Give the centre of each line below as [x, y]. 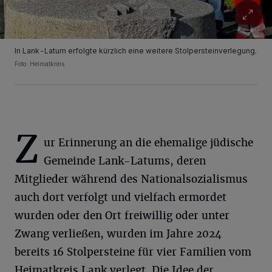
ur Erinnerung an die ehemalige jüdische [148, 143]
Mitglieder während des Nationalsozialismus [131, 179]
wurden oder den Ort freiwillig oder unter [122, 216]
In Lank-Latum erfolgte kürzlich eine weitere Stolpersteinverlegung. [136, 51]
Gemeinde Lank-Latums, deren [125, 161]
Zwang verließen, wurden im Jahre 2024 [118, 234]
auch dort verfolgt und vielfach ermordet [121, 197]
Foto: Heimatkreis [39, 64]
